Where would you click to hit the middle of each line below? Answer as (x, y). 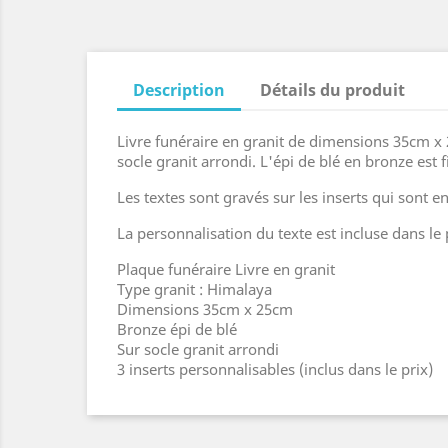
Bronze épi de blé (177, 328)
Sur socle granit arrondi (198, 348)
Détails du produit (333, 89)
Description (179, 89)
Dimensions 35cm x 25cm (205, 308)
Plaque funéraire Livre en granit (226, 268)
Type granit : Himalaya (194, 288)
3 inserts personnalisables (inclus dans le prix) (275, 368)
